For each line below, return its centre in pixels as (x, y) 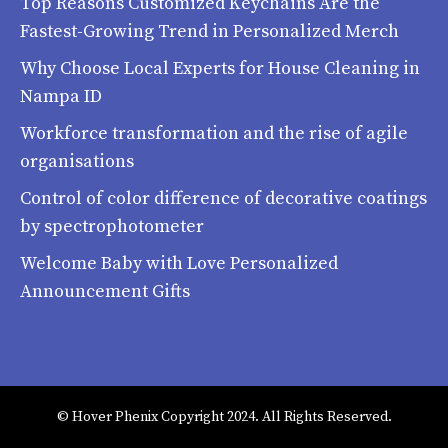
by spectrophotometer (112, 226)
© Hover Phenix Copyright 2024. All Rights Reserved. (224, 416)
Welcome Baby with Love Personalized (179, 263)
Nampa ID (61, 96)
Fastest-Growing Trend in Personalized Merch (209, 31)
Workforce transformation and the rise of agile (214, 133)
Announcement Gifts (105, 291)
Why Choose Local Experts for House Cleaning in (220, 68)
